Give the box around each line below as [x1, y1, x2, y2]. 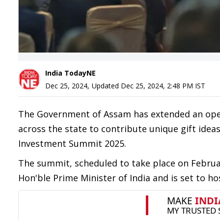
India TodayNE [45, 68, 96, 78]
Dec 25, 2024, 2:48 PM [121, 81, 193, 90]
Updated [92, 81, 121, 90]
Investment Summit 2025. [18, 137, 129, 149]
